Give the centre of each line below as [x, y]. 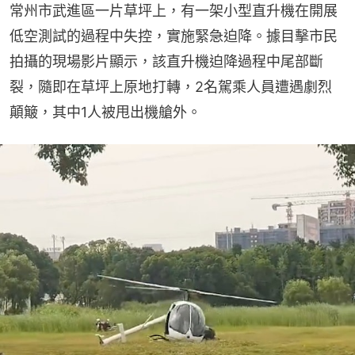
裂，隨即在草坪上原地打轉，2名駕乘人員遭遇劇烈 [171, 86]
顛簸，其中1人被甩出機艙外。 [105, 112]
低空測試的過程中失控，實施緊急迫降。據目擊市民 [174, 36]
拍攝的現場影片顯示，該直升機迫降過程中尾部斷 [166, 61]
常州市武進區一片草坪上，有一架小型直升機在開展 [174, 10]
